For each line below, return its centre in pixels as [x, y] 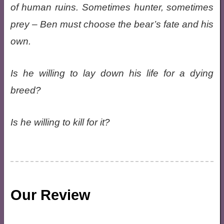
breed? [25, 90]
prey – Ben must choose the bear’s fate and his [112, 24]
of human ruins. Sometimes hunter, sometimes [112, 7]
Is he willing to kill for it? [60, 122]
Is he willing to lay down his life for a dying [112, 73]
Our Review [50, 195]
